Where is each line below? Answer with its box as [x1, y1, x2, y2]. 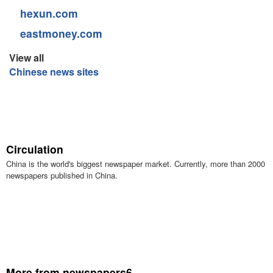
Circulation [5, 141, 63, 157]
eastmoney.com [19, 26, 102, 41]
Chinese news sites [9, 65, 99, 79]
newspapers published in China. [5, 169, 118, 181]
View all [9, 51, 44, 65]
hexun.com [19, 5, 78, 21]
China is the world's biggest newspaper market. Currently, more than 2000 [5, 158, 265, 169]
